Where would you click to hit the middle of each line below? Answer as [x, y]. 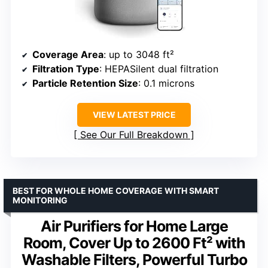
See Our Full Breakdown [134, 135]
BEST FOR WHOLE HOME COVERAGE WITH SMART [116, 191]
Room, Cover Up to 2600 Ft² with [134, 243]
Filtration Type [66, 69]
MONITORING [40, 200]
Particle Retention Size [85, 83]
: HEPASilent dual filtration [159, 69]
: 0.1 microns [166, 83]
